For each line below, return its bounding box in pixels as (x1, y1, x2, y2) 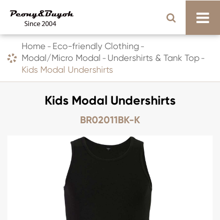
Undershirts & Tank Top (108, 53, 199, 63)
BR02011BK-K (80, 114, 140, 126)
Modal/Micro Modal (22, 53, 101, 63)
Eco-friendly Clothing (53, 41, 139, 51)
